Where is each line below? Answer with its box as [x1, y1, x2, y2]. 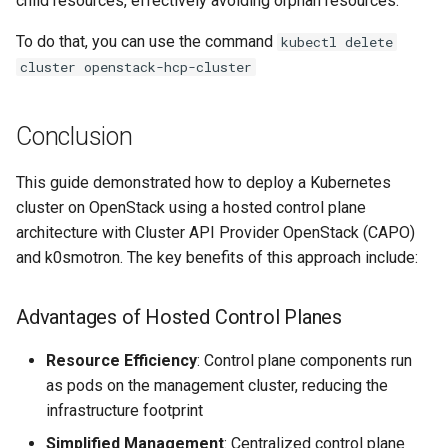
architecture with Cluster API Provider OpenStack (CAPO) [16, 223, 415, 242]
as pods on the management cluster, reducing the [46, 376, 388, 395]
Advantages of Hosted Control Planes [16, 305, 342, 329]
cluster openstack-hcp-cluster [20, 58, 252, 76]
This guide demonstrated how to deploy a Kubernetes [16, 173, 391, 192]
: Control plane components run [197, 351, 412, 370]
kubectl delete [281, 33, 393, 51]
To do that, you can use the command [16, 32, 277, 51]
